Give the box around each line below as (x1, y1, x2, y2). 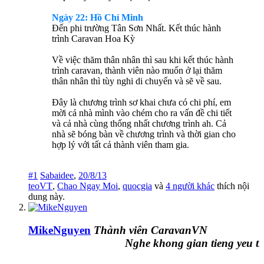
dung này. (28, 192, 65, 202)
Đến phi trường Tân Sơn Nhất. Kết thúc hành (52, 23, 221, 34)
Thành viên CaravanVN (94, 223, 207, 236)
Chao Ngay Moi (57, 181, 118, 192)
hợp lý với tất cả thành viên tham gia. (52, 140, 189, 150)
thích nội (214, 181, 249, 192)
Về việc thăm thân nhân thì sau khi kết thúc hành (52, 55, 233, 65)
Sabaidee (40, 170, 74, 181)
